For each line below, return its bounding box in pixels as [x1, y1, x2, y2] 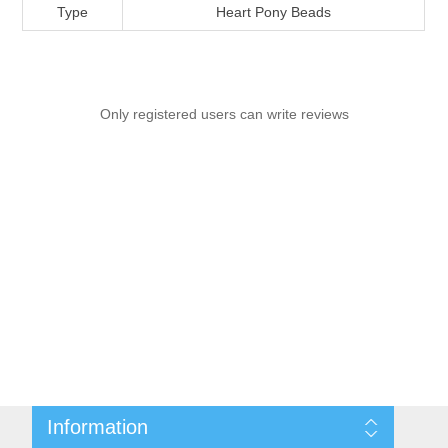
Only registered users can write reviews [99, 106, 349, 123]
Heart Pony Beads [216, 4, 332, 21]
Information [46, 416, 148, 439]
